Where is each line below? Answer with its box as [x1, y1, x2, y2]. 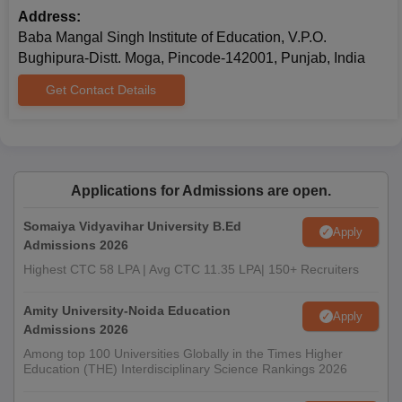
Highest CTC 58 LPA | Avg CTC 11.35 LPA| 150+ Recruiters [23, 262, 359, 276]
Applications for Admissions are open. [71, 183, 331, 198]
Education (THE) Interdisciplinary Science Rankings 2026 [23, 362, 347, 376]
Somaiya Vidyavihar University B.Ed [23, 219, 241, 233]
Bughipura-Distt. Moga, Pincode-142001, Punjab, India [18, 50, 365, 66]
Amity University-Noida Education [23, 303, 231, 318]
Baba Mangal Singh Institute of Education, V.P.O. [18, 30, 327, 45]
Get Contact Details [46, 83, 157, 97]
